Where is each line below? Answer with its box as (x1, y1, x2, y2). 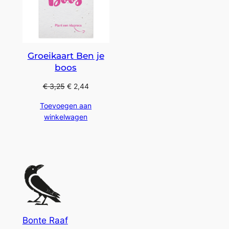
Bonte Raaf (22, 215, 68, 226)
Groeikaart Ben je (27, 50, 104, 61)
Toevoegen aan (40, 101, 92, 110)
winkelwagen (44, 112, 88, 121)
